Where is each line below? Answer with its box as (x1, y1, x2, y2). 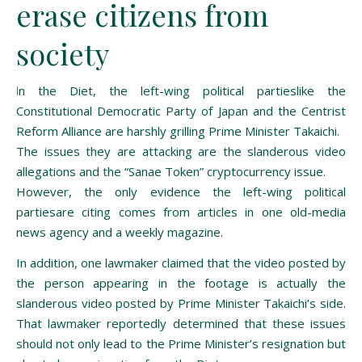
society (16, 33, 109, 73)
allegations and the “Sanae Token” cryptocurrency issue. (16, 162, 326, 179)
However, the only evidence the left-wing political (16, 183, 346, 200)
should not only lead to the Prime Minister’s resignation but (16, 335, 346, 351)
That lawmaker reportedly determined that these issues (16, 314, 346, 331)
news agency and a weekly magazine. (16, 223, 223, 240)
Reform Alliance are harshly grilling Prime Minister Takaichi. (16, 122, 339, 139)
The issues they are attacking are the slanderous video (16, 142, 346, 159)
